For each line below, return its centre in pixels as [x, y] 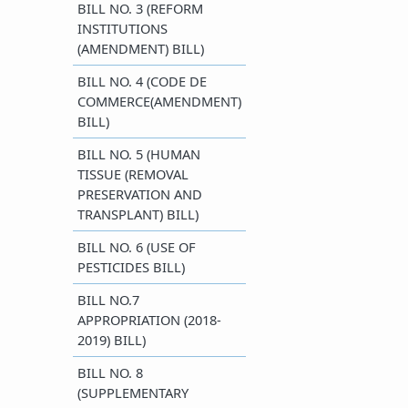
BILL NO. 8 [110, 372]
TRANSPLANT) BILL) [138, 214]
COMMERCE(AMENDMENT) [159, 101]
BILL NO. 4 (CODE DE [142, 81]
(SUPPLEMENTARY [133, 393]
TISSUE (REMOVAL [133, 174]
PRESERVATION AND [140, 194]
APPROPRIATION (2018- [149, 320]
